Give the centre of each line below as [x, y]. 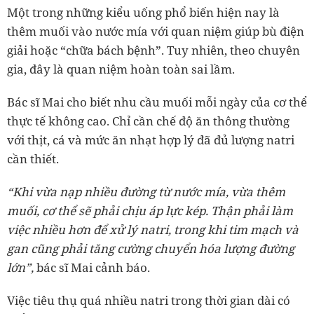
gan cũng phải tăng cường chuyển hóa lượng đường [151, 248]
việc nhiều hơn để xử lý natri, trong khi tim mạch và [153, 229]
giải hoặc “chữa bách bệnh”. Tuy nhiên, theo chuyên [153, 50]
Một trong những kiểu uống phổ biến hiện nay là [143, 12]
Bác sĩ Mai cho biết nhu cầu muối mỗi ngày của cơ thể [157, 102]
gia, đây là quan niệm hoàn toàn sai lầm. [121, 69]
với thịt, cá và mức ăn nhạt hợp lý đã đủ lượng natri [151, 139]
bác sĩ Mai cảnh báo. [92, 267]
